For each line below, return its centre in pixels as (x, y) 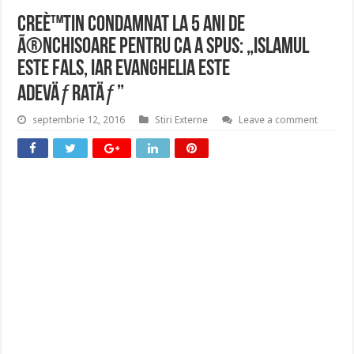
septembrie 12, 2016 (79, 119)
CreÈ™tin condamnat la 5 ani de (132, 25)
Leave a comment (279, 119)
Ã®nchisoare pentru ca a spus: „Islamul (164, 47)
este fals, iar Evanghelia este (124, 69)
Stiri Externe (182, 119)
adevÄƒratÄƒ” (71, 94)
